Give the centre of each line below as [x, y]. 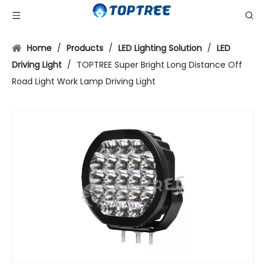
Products [85, 48]
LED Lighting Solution [160, 48]
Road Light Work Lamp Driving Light [84, 81]
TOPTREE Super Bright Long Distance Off [159, 65]
